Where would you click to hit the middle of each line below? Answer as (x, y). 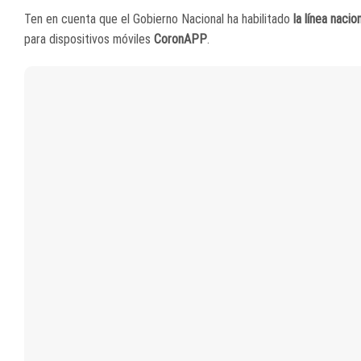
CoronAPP (180, 39)
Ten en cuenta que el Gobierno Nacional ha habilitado (157, 19)
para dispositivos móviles (89, 39)
